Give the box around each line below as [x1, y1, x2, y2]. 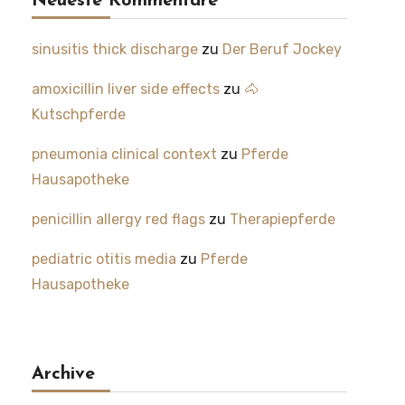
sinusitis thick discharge [31, 41, 198, 58]
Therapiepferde [229, 211, 335, 228]
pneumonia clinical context [31, 146, 217, 163]
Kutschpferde [31, 106, 126, 123]
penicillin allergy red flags [31, 211, 205, 228]
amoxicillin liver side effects [31, 80, 220, 98]
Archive [31, 365, 95, 383]
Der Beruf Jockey [221, 41, 342, 58]
